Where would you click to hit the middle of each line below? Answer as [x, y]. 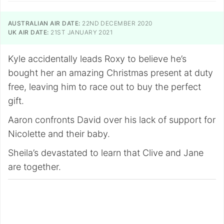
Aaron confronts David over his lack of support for [112, 120]
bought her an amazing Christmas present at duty [110, 73]
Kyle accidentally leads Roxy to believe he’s [97, 59]
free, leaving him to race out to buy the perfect [104, 87]
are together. [34, 167]
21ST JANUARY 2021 [81, 32]
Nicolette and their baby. [59, 134]
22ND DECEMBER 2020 [116, 23]
